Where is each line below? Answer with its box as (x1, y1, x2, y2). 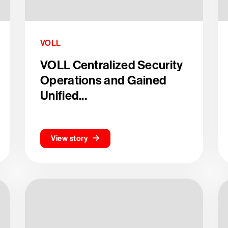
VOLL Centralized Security (40, 58, 183, 72)
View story (51, 134, 88, 143)
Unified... (40, 89, 88, 103)
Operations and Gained (40, 73, 167, 88)
